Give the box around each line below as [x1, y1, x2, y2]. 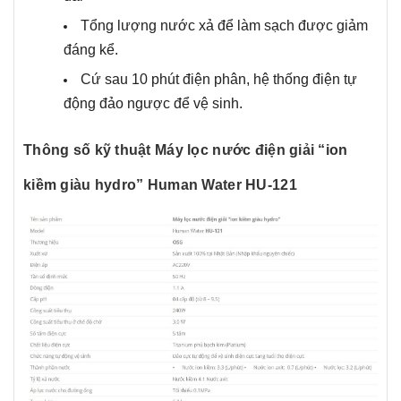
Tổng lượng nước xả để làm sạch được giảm [81, 18, 368, 34]
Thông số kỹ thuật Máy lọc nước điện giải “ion [23, 141, 348, 158]
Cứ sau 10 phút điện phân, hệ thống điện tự [81, 71, 357, 87]
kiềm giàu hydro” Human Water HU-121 [23, 176, 297, 192]
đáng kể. [64, 42, 118, 58]
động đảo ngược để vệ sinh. [64, 95, 243, 111]
